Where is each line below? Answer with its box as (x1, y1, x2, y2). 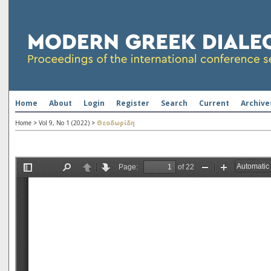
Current (199, 98, 229, 108)
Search (161, 98, 188, 108)
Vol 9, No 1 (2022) (39, 119, 90, 127)
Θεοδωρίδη (97, 119, 135, 127)
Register (116, 98, 149, 108)
